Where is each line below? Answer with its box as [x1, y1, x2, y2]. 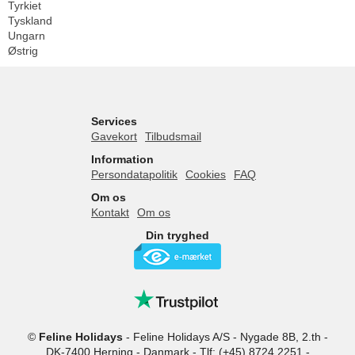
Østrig [8, 44, 38, 58]
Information [91, 153, 154, 166]
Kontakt [91, 206, 129, 219]
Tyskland [8, 14, 52, 28]
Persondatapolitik [91, 168, 177, 181]
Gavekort [91, 130, 137, 143]
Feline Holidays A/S [132, 330, 230, 344]
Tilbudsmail [145, 130, 201, 143]
